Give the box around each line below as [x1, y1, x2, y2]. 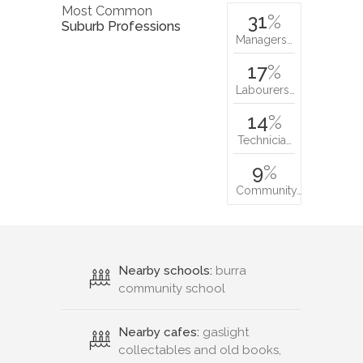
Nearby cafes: [118, 325, 199, 340]
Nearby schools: [118, 263, 212, 279]
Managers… [236, 33, 293, 47]
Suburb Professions [62, 19, 181, 35]
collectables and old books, [118, 343, 281, 358]
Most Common [62, 3, 152, 19]
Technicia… [237, 134, 292, 147]
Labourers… [236, 83, 295, 97]
